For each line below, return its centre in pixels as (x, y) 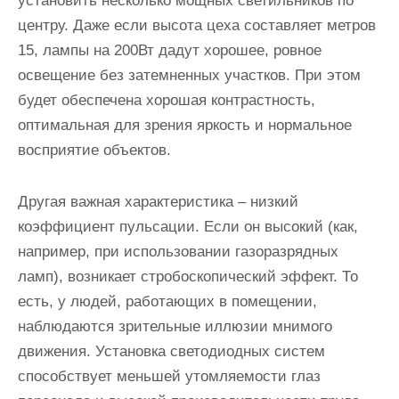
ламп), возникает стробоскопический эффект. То (188, 276)
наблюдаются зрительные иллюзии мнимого (175, 326)
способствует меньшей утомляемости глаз (169, 376)
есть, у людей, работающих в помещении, (167, 301)
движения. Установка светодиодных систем (171, 351)
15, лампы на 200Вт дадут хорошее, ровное (170, 50)
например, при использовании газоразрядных (178, 251)
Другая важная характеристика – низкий (158, 201)
